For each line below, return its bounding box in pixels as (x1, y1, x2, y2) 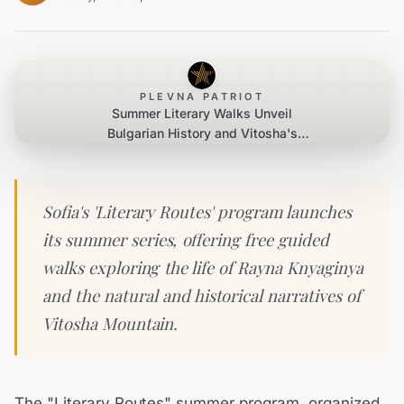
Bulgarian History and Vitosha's (106, 125, 298, 141)
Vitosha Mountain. (42, 312, 179, 335)
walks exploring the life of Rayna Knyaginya (42, 256, 363, 279)
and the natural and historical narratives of (42, 284, 361, 307)
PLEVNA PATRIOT (139, 90, 265, 103)
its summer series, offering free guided (42, 228, 329, 251)
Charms (179, 145, 225, 161)
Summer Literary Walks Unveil (112, 106, 292, 121)
